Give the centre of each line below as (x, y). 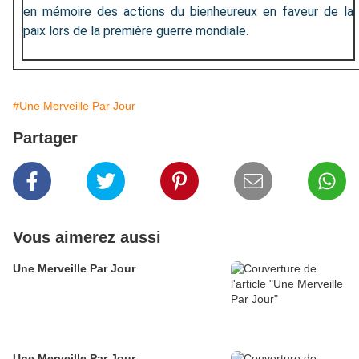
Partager (45, 138)
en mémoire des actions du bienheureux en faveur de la (188, 12)
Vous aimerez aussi (87, 238)
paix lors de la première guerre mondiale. (136, 31)
